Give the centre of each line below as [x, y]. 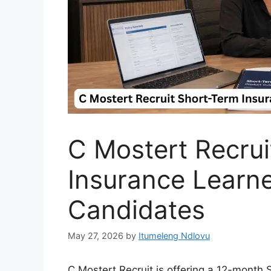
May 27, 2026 [96, 236]
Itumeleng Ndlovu [174, 236]
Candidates [136, 210]
